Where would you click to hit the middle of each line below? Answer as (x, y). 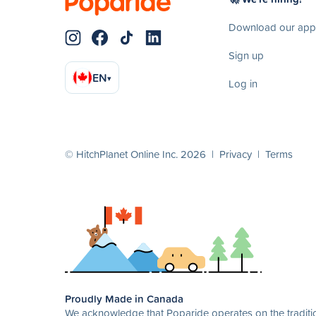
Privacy (236, 154)
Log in (243, 84)
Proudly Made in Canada (124, 299)
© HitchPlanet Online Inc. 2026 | (142, 154)
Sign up (246, 55)
